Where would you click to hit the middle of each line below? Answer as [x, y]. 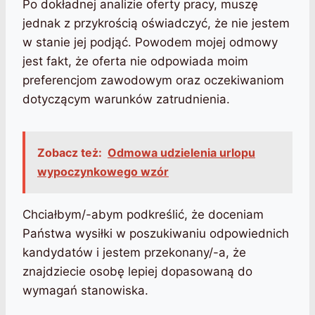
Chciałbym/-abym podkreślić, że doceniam [143, 215]
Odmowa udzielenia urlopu [181, 153]
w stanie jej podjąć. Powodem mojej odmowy [150, 43]
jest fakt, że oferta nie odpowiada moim [135, 62]
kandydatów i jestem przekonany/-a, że [134, 253]
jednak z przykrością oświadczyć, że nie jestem [156, 24]
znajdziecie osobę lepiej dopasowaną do [137, 272]
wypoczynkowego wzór [103, 172]
